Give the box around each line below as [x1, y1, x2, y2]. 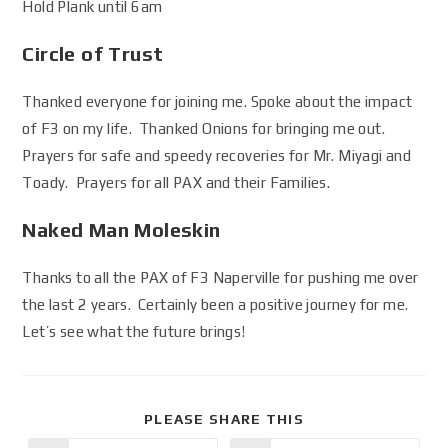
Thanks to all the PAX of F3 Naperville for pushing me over [22, 269, 419, 286]
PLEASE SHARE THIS [143, 411, 305, 427]
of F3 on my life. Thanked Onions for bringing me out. [22, 120, 389, 137]
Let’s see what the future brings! [22, 323, 246, 340]
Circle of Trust [22, 42, 164, 65]
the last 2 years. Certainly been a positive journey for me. [22, 296, 412, 313]
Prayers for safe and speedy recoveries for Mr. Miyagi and [22, 147, 412, 164]
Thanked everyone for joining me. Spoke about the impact [22, 93, 413, 110]
